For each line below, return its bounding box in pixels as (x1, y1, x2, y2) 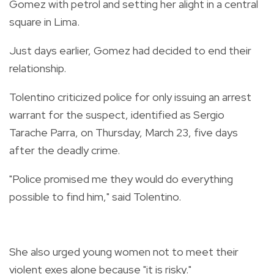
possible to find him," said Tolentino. (9, 189, 181, 204)
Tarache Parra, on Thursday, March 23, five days (9, 125, 238, 139)
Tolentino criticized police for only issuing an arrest (9, 89, 251, 104)
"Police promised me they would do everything (9, 171, 233, 186)
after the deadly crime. (9, 143, 120, 157)
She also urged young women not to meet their (9, 244, 239, 259)
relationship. (9, 61, 66, 75)
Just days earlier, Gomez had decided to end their (9, 43, 251, 57)
